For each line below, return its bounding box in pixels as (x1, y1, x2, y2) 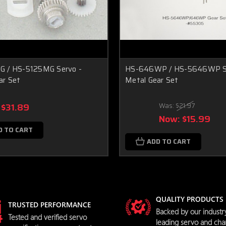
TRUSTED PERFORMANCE (8, 199, 91, 209)
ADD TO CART (147, 136, 191, 147)
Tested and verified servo (8, 211, 87, 222)
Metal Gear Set (125, 74, 179, 86)
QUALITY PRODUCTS (156, 194, 223, 204)
